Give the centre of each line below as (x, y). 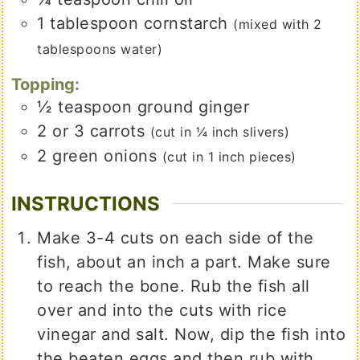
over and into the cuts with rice (162, 311)
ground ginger (193, 106)
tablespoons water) (100, 49)
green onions (105, 155)
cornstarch (186, 23)
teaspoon (95, 106)
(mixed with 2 (278, 24)
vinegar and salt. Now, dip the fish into (192, 335)
